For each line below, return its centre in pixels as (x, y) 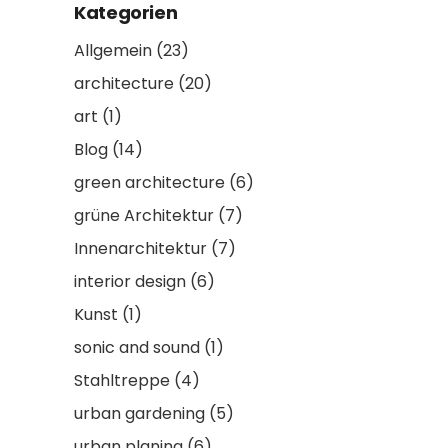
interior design (130, 281)
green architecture (149, 182)
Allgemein (113, 50)
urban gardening (139, 413)
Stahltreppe (122, 380)
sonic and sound (137, 347)
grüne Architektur (144, 215)
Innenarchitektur (140, 248)
